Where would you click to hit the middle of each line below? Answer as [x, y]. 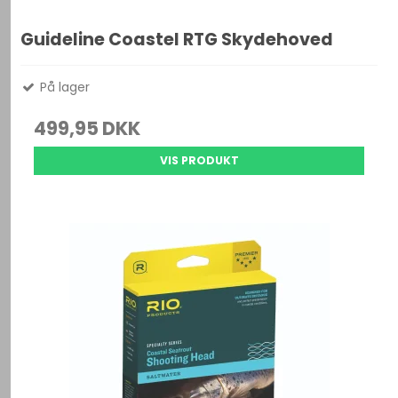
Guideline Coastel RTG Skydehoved [177, 40]
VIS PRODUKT [199, 161]
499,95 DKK [88, 129]
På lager [64, 88]
